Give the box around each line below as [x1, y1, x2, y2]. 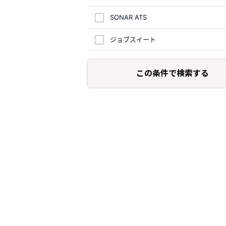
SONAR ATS [110, 13, 147, 21]
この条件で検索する [136, 67, 209, 79]
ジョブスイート [110, 35, 156, 43]
